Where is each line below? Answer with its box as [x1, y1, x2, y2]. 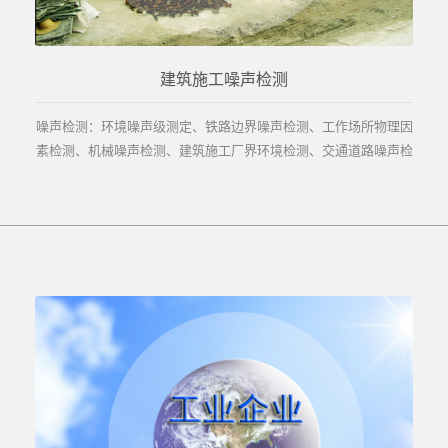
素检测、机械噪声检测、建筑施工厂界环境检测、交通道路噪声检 [35, 141, 413, 160]
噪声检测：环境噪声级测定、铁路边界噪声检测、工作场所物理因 [35, 117, 413, 136]
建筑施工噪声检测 [160, 71, 288, 89]
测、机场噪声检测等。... [154, 165, 294, 184]
